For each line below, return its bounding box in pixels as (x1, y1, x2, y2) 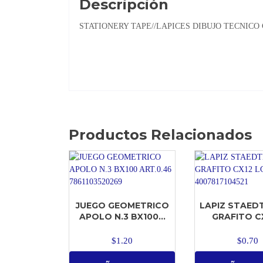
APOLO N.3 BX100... (79, 211, 166, 222)
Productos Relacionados (69, 126, 252, 143)
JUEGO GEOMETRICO (75, 200, 169, 211)
